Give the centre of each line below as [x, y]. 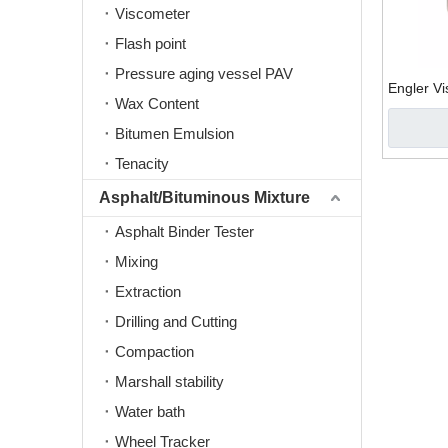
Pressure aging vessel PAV [204, 73]
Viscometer [152, 13]
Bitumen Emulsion [174, 133]
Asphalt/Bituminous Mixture [204, 197]
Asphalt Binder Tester [184, 231]
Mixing [136, 261]
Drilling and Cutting [176, 321]
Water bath [150, 411]
